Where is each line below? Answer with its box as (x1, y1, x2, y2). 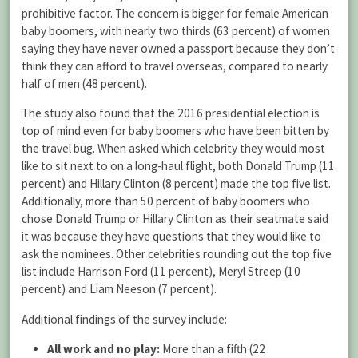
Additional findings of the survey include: (22, 311, 227, 327)
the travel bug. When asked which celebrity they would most (22, 141, 325, 157)
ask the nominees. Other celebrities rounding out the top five (22, 246, 332, 262)
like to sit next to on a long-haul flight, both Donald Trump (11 (22, 158, 335, 174)
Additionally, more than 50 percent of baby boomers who (22, 193, 310, 209)
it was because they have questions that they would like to (22, 229, 321, 245)
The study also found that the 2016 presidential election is (22, 105, 320, 121)
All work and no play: (46, 340, 160, 356)
